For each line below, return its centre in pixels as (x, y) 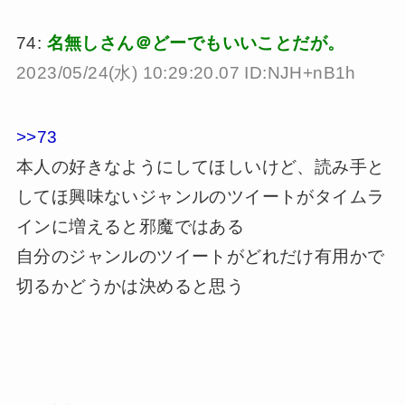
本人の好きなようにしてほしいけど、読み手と (200, 166)
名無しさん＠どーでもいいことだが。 (196, 43)
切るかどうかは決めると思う (130, 286)
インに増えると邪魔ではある (130, 226)
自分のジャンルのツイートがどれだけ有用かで (200, 256)
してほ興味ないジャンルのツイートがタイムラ (200, 196)
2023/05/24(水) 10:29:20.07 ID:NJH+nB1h (186, 73)
